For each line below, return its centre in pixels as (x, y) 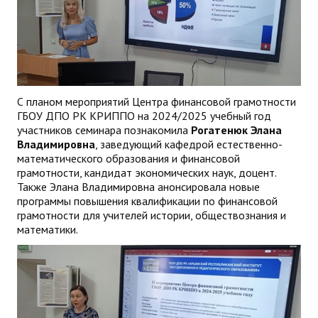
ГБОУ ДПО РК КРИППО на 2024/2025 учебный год (144, 116)
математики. (48, 230)
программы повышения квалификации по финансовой (147, 201)
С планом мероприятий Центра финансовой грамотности (157, 102)
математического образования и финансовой (128, 159)
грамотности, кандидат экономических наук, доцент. (147, 173)
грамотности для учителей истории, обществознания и (152, 215)
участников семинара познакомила (104, 130)
